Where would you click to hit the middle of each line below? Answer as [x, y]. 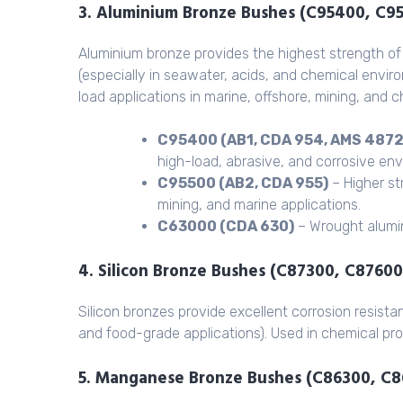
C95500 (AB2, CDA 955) [243, 184]
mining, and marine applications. [259, 205]
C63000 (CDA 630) [226, 227]
